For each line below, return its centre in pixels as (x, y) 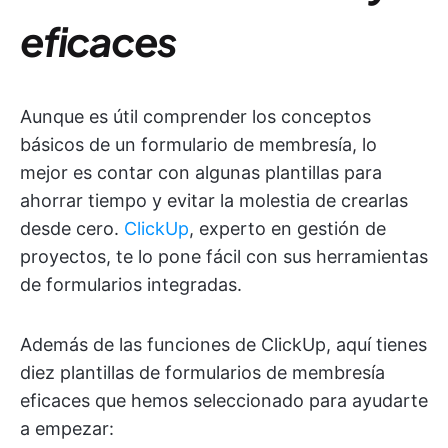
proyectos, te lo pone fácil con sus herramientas (224, 256)
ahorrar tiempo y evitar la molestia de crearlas (214, 200)
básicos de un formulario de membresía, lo (198, 144)
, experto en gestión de (287, 228)
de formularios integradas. (131, 284)
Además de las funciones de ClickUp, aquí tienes (223, 344)
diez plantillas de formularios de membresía (202, 372)
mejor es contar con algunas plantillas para (201, 172)
